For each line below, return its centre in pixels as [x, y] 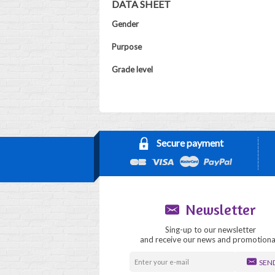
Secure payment [190, 143]
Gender [125, 24]
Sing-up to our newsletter [210, 230]
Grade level [132, 69]
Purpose [126, 47]
